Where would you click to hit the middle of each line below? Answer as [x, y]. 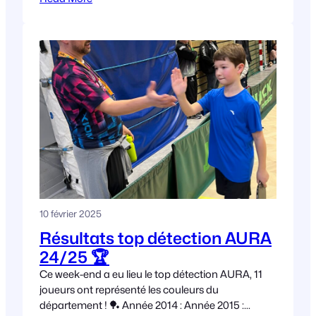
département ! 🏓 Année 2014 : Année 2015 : [142, 305]
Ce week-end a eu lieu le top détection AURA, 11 [151, 274]
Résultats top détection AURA [156, 238]
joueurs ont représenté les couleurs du [129, 289]
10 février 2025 [71, 213]
